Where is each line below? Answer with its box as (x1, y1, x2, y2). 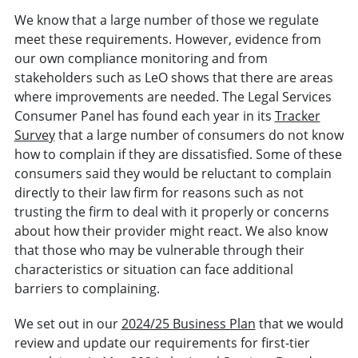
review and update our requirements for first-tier (14, 333, 310, 352)
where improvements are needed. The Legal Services (14, 87, 332, 105)
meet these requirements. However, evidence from (14, 30, 321, 48)
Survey (14, 125, 55, 144)
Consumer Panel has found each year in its (14, 106, 275, 125)
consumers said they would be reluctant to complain (14, 164, 332, 182)
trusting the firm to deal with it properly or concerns (14, 202, 329, 221)
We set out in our (14, 314, 121, 332)
